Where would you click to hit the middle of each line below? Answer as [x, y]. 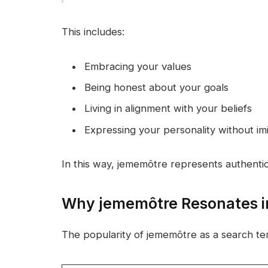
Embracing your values [138, 66]
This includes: [93, 31]
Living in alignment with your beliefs [168, 109]
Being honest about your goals [156, 87]
